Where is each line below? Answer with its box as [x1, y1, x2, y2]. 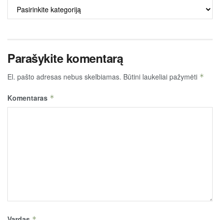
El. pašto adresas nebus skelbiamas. [7, 71, 121, 82]
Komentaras [7, 92, 50, 103]
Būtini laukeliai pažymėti [123, 71, 199, 82]
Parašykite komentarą [7, 49, 123, 66]
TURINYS [7, 10, 36, 20]
